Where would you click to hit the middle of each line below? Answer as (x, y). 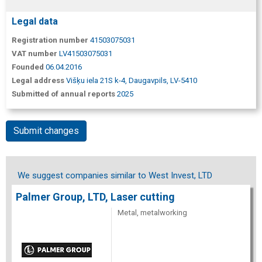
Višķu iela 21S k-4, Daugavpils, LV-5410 (132, 80)
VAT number (35, 54)
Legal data (35, 21)
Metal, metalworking (153, 212)
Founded (28, 67)
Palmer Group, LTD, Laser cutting (95, 196)
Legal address (38, 80)
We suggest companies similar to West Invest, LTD (115, 175)
